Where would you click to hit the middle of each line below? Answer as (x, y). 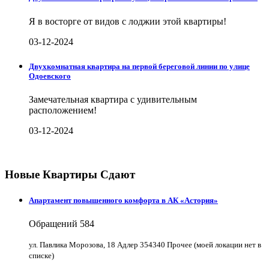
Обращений (54, 224)
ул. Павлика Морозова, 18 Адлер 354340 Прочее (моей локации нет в (145, 245)
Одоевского (50, 76)
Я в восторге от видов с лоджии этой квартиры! (128, 21)
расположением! (63, 110)
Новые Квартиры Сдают (70, 174)
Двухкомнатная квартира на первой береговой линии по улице (139, 66)
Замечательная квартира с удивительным (113, 99)
